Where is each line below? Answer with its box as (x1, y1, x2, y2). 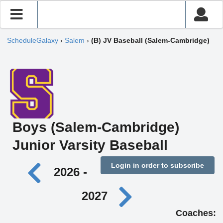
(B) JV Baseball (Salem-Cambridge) (91, 36, 210, 45)
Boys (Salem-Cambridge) (12, 119, 179, 135)
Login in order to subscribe (111, 161, 204, 169)
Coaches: (176, 208, 216, 219)
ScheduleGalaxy (7, 36, 58, 45)
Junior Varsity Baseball (12, 137, 168, 153)
